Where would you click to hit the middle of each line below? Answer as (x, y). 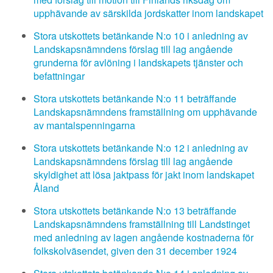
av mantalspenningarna (84, 125)
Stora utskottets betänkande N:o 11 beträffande (135, 98)
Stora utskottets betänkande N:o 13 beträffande (135, 211)
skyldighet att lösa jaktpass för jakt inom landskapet (144, 175)
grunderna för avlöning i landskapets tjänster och (138, 62)
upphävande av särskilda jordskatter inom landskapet (148, 13)
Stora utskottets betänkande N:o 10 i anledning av (141, 36)
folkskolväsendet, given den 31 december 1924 (135, 251)
